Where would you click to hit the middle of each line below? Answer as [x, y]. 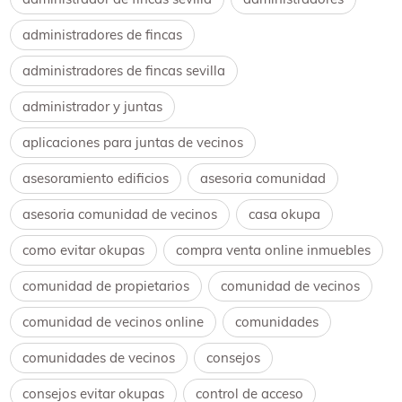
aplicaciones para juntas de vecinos [133, 142]
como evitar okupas [84, 249]
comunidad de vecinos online [114, 321]
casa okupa [285, 214]
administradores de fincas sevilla [124, 70]
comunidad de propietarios [106, 285]
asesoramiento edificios [96, 178]
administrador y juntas [93, 106]
